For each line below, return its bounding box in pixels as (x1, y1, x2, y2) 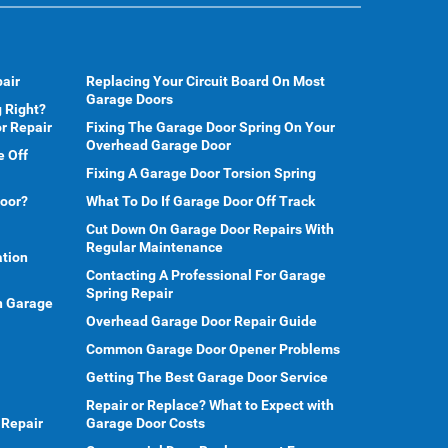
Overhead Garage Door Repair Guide (86, 313, 317, 329)
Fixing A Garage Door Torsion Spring (86, 165, 316, 181)
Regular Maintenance (86, 239, 223, 255)
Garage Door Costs (86, 415, 205, 431)
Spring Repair (86, 285, 173, 301)
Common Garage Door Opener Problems (86, 341, 340, 357)
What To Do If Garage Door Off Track (86, 193, 315, 209)
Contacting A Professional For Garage (86, 267, 326, 283)
